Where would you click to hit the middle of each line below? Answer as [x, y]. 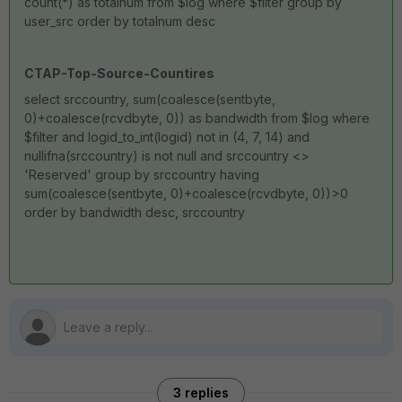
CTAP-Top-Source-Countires [119, 73]
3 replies [201, 393]
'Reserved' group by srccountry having [142, 175]
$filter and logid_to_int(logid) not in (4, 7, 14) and [167, 137]
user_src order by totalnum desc [120, 21]
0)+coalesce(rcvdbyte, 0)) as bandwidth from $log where [197, 118]
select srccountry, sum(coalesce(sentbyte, [150, 99]
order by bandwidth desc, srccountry [135, 212]
